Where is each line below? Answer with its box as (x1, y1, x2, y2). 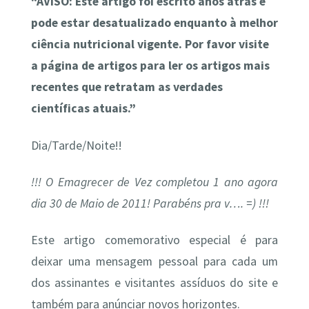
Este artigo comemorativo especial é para (30, 232, 279, 248)
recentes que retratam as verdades (30, 79, 223, 95)
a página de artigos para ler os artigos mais (30, 58, 270, 74)
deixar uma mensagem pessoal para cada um (30, 254, 279, 270)
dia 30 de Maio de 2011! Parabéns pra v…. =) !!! (30, 195, 269, 211)
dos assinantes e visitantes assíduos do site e (30, 275, 279, 291)
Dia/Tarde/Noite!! (30, 137, 122, 153)
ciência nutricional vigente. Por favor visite (30, 37, 269, 52)
